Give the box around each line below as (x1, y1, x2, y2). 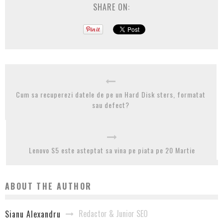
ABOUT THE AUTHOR (5, 180, 92, 193)
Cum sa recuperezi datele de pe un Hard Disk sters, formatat (16, 89, 206, 100)
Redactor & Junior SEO (79, 208, 148, 220)
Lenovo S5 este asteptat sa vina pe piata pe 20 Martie (29, 145, 195, 156)
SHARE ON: (93, 1, 130, 13)
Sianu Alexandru (5, 208, 61, 221)
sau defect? (92, 100, 129, 111)
